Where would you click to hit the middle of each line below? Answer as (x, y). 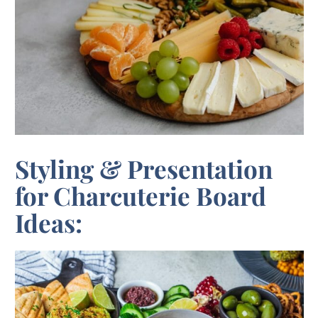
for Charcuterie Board (141, 196)
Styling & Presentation (144, 169)
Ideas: (49, 223)
